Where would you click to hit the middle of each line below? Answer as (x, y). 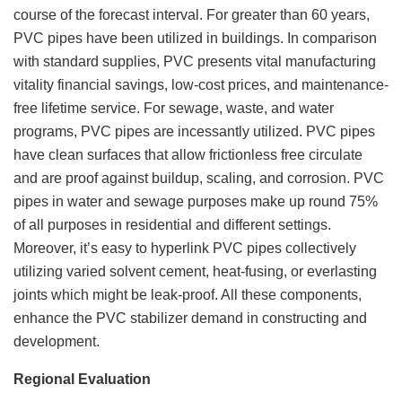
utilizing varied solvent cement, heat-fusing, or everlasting (195, 271)
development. (57, 341)
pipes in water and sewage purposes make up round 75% (196, 201)
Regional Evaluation (184, 379)
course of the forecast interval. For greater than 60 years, (192, 14)
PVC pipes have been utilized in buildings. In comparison (195, 38)
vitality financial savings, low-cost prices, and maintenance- (201, 84)
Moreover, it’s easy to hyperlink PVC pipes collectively (185, 248)
